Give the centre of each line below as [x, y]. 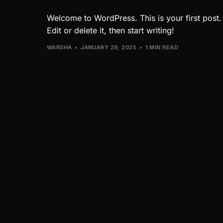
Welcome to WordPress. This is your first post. [134, 18]
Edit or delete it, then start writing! [111, 30]
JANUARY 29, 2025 [109, 47]
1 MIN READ [162, 47]
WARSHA [59, 47]
